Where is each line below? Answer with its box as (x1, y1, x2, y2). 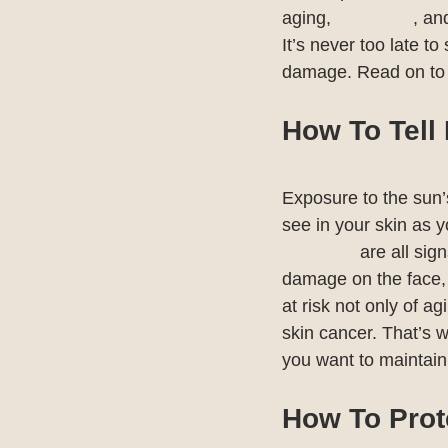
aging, (282, 8, 336, 29)
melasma (282, 242, 355, 263)
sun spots (336, 8, 413, 29)
